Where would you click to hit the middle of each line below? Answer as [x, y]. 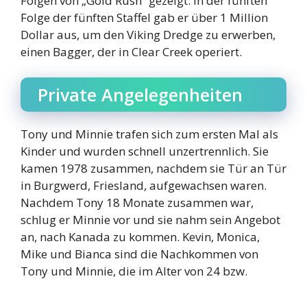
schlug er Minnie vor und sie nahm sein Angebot [150, 220]
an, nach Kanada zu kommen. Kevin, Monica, [140, 237]
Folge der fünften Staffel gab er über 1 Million [144, 17]
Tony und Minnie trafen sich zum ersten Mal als [149, 134]
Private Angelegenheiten [140, 95]
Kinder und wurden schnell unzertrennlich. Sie [145, 151]
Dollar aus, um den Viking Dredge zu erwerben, [148, 34]
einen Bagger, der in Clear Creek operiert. [131, 51]
